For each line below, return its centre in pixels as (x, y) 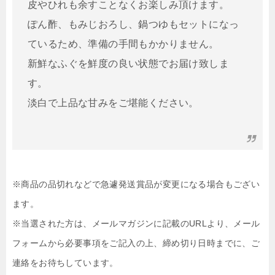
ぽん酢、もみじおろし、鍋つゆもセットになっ (134, 24)
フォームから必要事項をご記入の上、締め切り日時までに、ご (136, 243)
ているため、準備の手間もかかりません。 (123, 44)
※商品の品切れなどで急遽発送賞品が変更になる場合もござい (136, 184)
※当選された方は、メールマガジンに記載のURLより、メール (136, 223)
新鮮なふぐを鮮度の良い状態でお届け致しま (128, 63)
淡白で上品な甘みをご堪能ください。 (113, 103)
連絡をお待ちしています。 (65, 262)
